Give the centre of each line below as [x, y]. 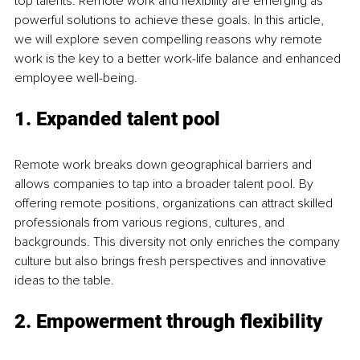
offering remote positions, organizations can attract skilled [175, 204]
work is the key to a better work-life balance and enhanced [179, 59]
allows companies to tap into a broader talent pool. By [166, 184]
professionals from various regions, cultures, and [151, 223]
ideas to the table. [64, 281]
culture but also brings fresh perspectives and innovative [172, 262]
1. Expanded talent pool [117, 119]
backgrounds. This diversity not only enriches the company [179, 242]
